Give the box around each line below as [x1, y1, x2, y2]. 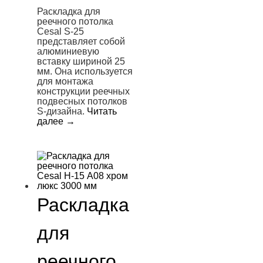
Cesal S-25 [37, 26, 84, 36]
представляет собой [37, 36, 125, 46]
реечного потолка [37, 16, 113, 26]
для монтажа [37, 76, 93, 86]
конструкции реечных [37, 86, 130, 96]
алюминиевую [37, 46, 99, 56]
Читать [87, 106, 117, 116]
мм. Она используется [37, 66, 133, 76]
